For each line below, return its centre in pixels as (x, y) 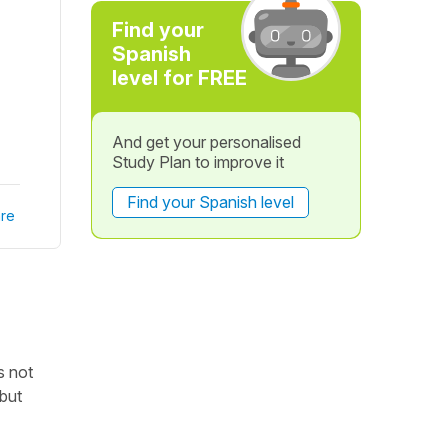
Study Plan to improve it (197, 162)
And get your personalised (206, 142)
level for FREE (179, 78)
